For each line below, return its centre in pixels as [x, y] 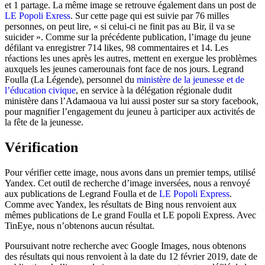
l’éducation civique [40, 90]
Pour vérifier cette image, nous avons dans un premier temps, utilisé [130, 172]
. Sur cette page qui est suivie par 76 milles [150, 15]
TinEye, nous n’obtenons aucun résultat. [80, 225]
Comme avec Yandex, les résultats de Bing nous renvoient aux [121, 204]
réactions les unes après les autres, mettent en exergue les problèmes [131, 58]
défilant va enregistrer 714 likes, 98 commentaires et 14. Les [117, 47]
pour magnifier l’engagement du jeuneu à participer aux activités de [130, 111]
